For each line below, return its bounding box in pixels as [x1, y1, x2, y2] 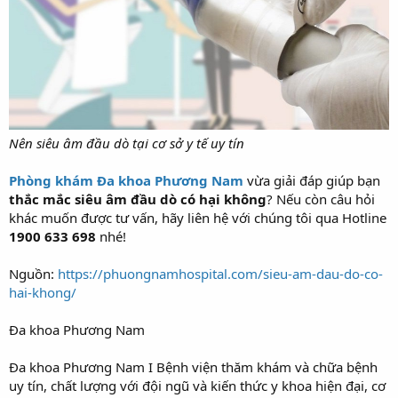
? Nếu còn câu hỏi [267, 189, 375, 208]
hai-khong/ [9, 283, 76, 301]
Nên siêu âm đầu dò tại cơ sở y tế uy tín [9, 133, 244, 152]
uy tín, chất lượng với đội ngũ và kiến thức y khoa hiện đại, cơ [9, 376, 386, 394]
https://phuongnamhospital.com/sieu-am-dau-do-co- [58, 264, 383, 283]
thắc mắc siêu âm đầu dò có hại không [9, 189, 267, 208]
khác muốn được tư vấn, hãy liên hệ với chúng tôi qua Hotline [9, 208, 386, 227]
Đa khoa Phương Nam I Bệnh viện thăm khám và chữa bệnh [9, 357, 378, 376]
